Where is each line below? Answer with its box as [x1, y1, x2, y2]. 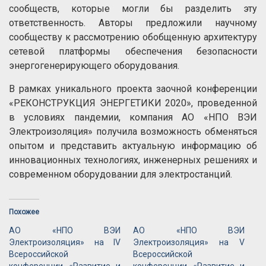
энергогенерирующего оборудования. [9, 60, 179, 71]
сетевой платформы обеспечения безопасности [9, 46, 257, 57]
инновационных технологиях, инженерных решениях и [9, 154, 257, 166]
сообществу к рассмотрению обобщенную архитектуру [9, 31, 257, 43]
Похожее [9, 208, 39, 216]
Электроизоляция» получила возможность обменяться [9, 126, 257, 137]
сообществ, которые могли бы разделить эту [9, 3, 257, 14]
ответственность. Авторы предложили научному [9, 17, 257, 28]
